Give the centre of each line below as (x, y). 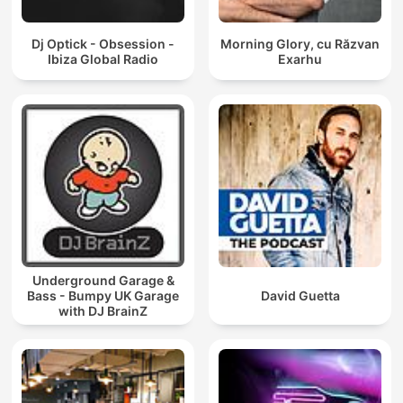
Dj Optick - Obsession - (103, 43)
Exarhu (300, 58)
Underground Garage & (103, 281)
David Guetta (300, 296)
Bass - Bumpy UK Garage (103, 296)
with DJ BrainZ (103, 311)
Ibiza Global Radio (103, 58)
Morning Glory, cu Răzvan (300, 43)
